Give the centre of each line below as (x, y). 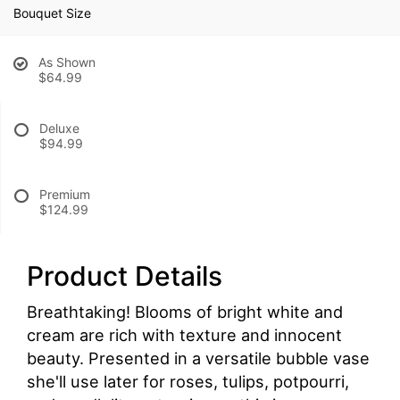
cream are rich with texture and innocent (184, 334)
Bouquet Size (52, 12)
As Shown (67, 62)
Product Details (125, 275)
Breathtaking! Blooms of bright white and (185, 311)
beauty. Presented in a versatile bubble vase (198, 358)
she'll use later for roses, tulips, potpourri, (188, 381)
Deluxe (59, 128)
